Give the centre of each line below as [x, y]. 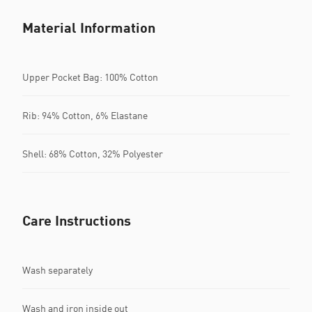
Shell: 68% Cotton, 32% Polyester [93, 153]
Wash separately [57, 270]
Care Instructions [77, 220]
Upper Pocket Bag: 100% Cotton [90, 77]
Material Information [89, 28]
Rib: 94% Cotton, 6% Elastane [85, 115]
